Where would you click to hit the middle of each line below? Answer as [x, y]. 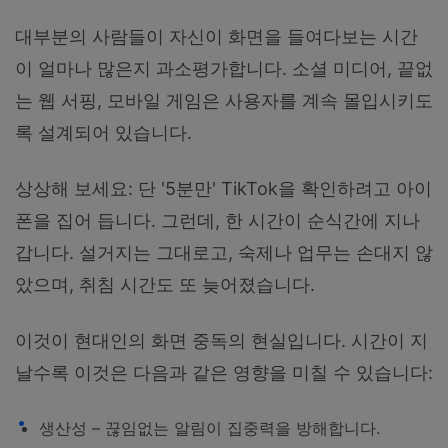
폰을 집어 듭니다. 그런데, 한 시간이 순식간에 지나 [217, 220]
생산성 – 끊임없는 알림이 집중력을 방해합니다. [209, 428]
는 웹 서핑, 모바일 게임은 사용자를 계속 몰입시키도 [224, 100]
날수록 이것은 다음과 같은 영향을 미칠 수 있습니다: [224, 372]
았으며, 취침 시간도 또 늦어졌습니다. [165, 284]
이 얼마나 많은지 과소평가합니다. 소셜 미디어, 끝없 [224, 68]
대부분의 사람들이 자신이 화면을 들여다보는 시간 [216, 36]
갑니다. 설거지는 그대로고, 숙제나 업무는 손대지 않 [224, 252]
